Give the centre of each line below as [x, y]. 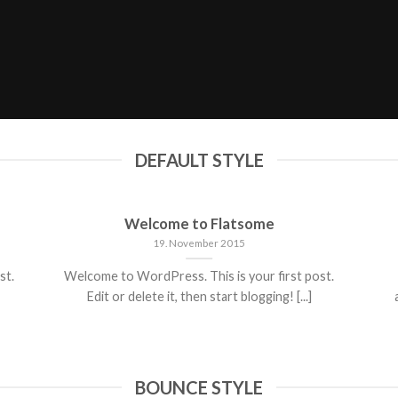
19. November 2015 [199, 243]
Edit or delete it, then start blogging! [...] [199, 297]
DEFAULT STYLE [199, 160]
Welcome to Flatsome [199, 224]
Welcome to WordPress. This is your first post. [199, 276]
